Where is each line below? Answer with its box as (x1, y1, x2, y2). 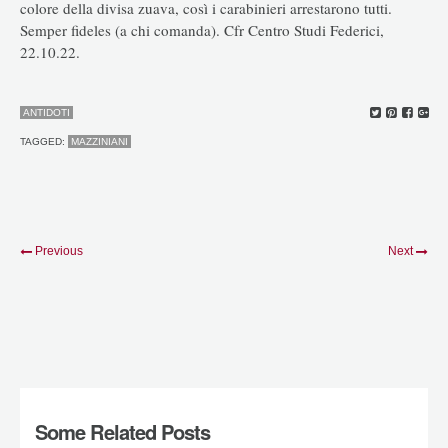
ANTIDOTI (23, 107, 70, 119)
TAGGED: (20, 136, 68, 148)
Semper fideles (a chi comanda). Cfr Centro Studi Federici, (20, 19, 384, 40)
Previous (35, 244, 83, 258)
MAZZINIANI (71, 136, 128, 148)
